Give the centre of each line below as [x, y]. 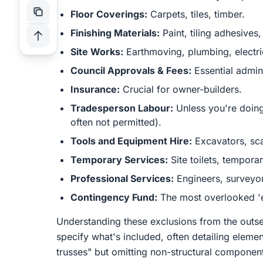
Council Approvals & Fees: [131, 70]
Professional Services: [122, 178]
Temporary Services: [119, 160]
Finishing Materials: [115, 33]
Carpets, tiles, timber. [196, 14]
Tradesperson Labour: [122, 108]
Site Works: [97, 52]
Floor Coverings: [109, 14]
